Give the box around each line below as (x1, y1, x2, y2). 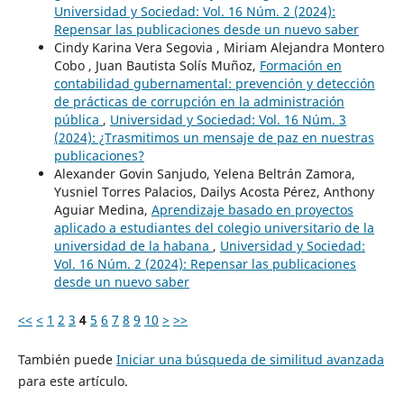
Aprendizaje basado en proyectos (151, 200, 353, 218)
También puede (17, 350, 116, 368)
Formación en (259, 56, 342, 74)
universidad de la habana (53, 236, 213, 254)
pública (53, 110, 103, 128)
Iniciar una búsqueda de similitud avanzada (115, 350, 384, 368)
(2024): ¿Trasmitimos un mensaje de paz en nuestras (53, 128, 374, 146)
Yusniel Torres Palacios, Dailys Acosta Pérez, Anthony (53, 182, 374, 200)
